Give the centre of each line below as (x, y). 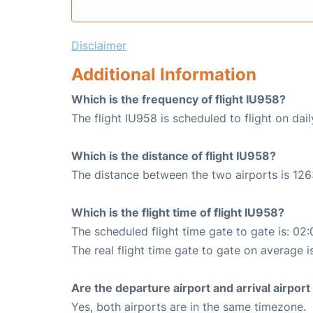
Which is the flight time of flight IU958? (178, 213)
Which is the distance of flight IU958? (174, 156)
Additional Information (164, 75)
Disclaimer (99, 46)
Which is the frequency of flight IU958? (179, 100)
